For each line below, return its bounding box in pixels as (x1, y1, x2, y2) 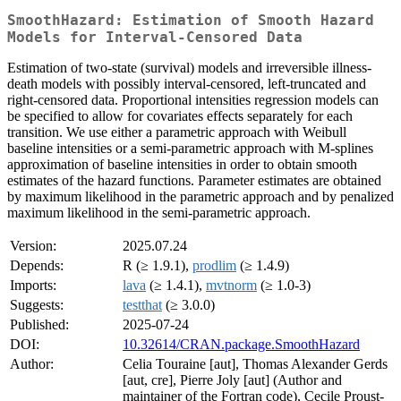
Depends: (10, 258, 64, 274)
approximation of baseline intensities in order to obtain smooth (7, 157, 357, 173)
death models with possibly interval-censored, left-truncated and (7, 76, 366, 92)
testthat (123, 297, 162, 313)
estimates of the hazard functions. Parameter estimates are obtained (7, 173, 381, 189)
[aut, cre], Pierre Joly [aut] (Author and (123, 372, 342, 388)
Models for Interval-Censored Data (7, 29, 303, 47)
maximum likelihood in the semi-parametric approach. (7, 205, 311, 221)
